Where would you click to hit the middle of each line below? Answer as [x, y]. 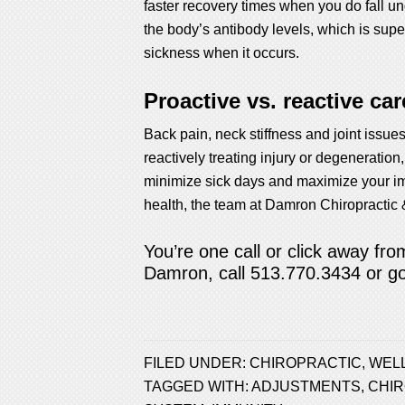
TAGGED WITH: [198, 386]
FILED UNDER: [197, 363]
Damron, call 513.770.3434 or [266, 273]
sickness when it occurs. [221, 53]
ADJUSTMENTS [306, 386]
